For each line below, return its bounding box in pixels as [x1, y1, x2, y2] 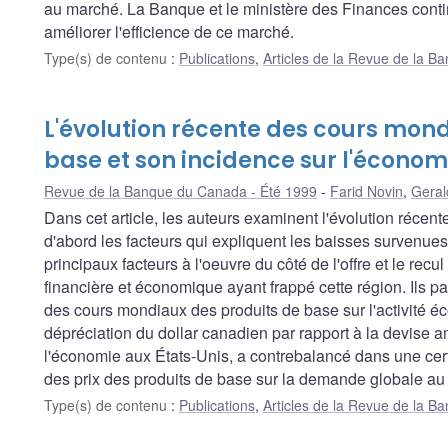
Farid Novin [330, 181, 403, 202]
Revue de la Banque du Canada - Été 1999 [44, 181, 317, 202]
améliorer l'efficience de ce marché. [44, 20, 294, 44]
